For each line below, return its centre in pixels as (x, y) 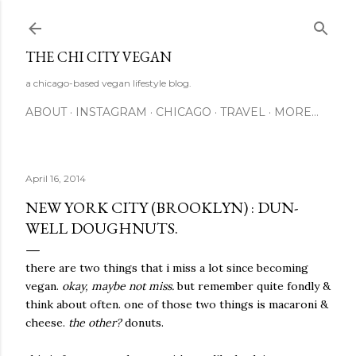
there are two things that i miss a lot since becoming (167, 268)
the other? (97, 323)
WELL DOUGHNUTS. (102, 228)
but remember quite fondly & (252, 286)
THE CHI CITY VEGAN (99, 57)
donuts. (144, 323)
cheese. (47, 323)
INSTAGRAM (111, 112)
